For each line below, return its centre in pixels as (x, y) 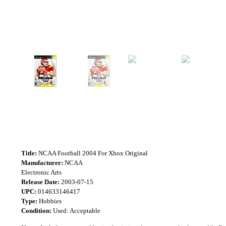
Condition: (36, 211)
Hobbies (49, 201)
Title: (29, 153)
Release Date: (40, 182)
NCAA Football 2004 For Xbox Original (92, 153)
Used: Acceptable (76, 211)
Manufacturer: (42, 163)
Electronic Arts (41, 172)
